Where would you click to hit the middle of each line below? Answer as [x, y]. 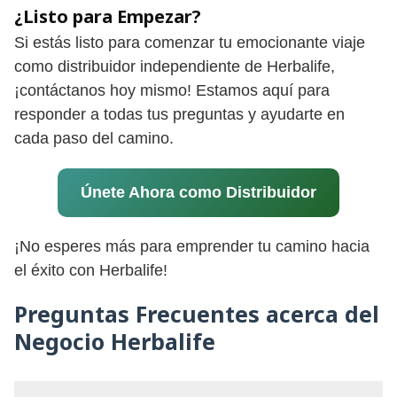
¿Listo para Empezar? [108, 17]
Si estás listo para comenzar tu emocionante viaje [190, 43]
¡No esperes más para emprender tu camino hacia [192, 247]
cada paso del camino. [94, 139]
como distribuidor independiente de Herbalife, [175, 67]
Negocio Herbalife [115, 342]
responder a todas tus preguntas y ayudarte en [179, 115]
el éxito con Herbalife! [91, 271]
